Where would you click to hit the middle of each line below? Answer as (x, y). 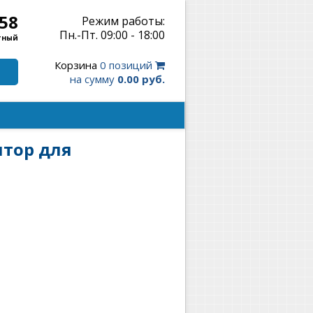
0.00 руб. (141, 79)
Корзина (76, 65)
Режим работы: (123, 21)
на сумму (94, 79)
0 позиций (126, 65)
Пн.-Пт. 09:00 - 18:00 (112, 35)
